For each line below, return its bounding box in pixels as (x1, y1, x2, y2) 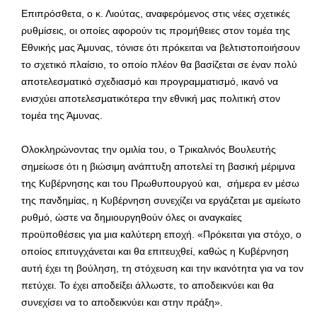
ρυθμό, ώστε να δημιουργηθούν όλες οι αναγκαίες (21, 212, 242, 224)
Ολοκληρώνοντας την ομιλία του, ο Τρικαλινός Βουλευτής (21, 144, 276, 156)
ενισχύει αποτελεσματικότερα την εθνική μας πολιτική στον (21, 93, 280, 105)
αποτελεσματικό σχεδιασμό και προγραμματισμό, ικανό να (21, 76, 278, 88)
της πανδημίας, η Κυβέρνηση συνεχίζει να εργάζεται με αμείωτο (21, 195, 301, 207)
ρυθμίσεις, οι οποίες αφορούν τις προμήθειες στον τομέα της (21, 25, 290, 37)
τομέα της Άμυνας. (21, 110, 103, 122)
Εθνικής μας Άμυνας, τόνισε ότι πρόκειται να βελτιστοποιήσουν (21, 42, 300, 54)
